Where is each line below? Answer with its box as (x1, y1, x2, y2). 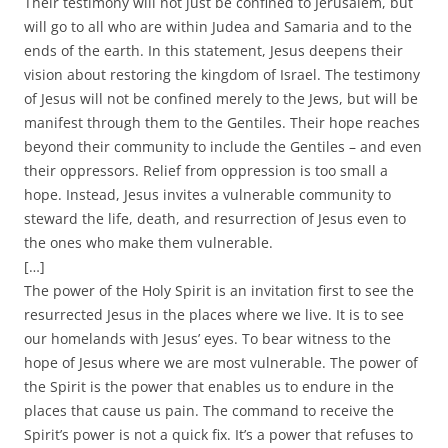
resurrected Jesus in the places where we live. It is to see (24, 305, 404, 325)
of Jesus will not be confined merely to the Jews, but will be (24, 89, 418, 109)
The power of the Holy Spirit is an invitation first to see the (24, 281, 414, 301)
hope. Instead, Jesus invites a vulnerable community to (24, 185, 391, 205)
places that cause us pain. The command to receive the (24, 401, 394, 421)
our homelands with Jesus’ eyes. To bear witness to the (24, 329, 391, 349)
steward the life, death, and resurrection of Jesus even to (24, 209, 406, 229)
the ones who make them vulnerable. (24, 233, 273, 253)
